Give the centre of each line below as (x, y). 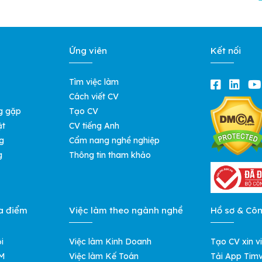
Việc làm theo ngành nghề (126, 210)
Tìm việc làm (94, 82)
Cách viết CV (94, 97)
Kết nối (226, 51)
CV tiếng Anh (94, 126)
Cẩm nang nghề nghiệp (114, 141)
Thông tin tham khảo (110, 155)
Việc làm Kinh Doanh (110, 241)
